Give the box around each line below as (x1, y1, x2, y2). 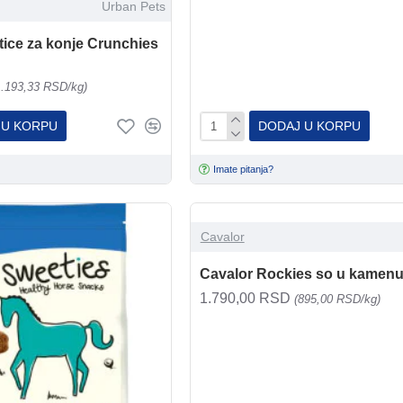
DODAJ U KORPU (257, 119, 361, 134)
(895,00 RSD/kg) (293, 292, 381, 307)
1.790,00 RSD (199, 291, 294, 307)
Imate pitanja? (213, 163, 274, 175)
